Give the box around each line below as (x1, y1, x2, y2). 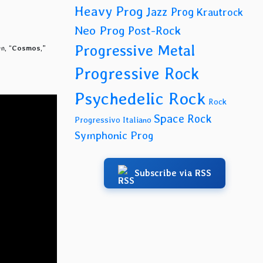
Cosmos (12, 43, 41, 52)
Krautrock (197, 6, 243, 18)
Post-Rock (127, 23, 181, 38)
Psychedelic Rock (75, 88, 206, 109)
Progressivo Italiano (75, 114, 151, 124)
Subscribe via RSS (134, 168, 211, 178)
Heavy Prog (75, 3, 143, 19)
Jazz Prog (146, 5, 194, 19)
